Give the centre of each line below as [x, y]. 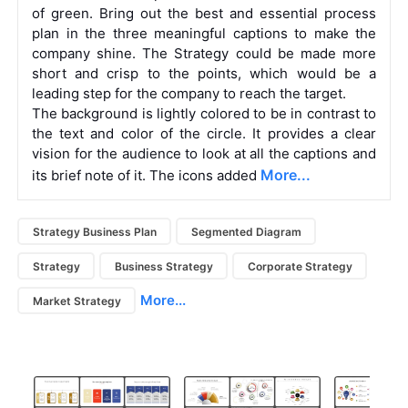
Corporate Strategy [300, 266]
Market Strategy [76, 301]
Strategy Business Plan [94, 231]
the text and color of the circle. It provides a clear [204, 134]
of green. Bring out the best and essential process [204, 14]
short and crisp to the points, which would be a [204, 74]
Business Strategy [163, 266]
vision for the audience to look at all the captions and [204, 154]
